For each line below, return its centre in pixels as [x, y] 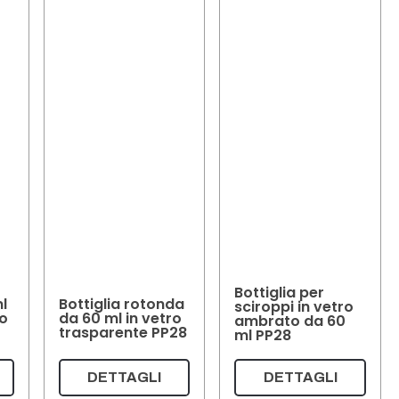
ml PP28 [263, 336]
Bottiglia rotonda [121, 304]
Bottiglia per [280, 293]
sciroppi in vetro [294, 307]
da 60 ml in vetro [120, 318]
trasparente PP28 [122, 332]
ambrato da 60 [290, 322]
